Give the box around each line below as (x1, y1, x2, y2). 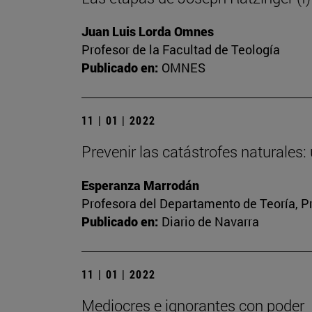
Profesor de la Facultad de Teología (81, 41, 280, 58)
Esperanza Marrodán (81, 177, 199, 194)
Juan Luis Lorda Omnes (81, 23, 214, 40)
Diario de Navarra (162, 213, 259, 231)
